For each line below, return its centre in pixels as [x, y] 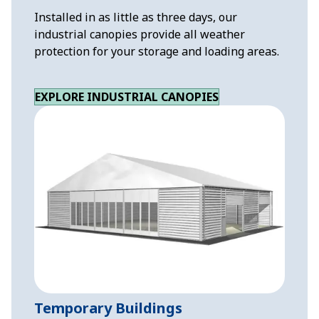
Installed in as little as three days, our [136, 17]
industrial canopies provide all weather [140, 34]
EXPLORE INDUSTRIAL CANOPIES [127, 96]
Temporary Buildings [108, 308]
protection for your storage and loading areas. [157, 51]
